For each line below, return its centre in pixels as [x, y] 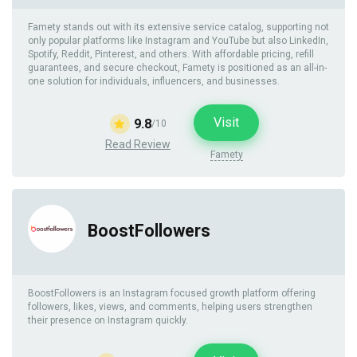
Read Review [138, 145]
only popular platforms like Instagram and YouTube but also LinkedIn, [178, 41]
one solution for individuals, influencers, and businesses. [154, 82]
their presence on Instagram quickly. [108, 321]
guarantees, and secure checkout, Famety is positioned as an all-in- [177, 68]
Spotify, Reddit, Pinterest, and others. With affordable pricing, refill [171, 55]
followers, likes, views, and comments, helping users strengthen [170, 307]
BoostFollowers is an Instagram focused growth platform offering [172, 294]
